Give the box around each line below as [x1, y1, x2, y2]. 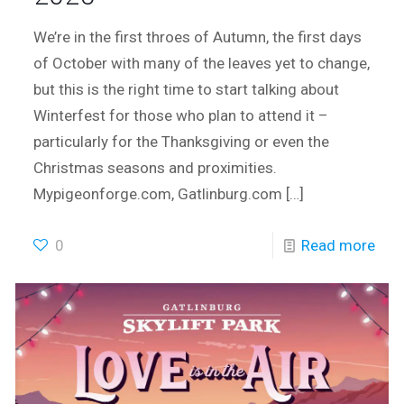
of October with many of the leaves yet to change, [33, 54, 371, 73]
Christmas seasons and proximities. [33, 159, 278, 178]
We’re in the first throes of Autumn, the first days [33, 28, 363, 47]
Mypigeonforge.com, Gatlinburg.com [33, 185, 283, 204]
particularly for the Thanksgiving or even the [33, 133, 330, 151]
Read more [300, 236, 375, 255]
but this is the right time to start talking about [33, 80, 340, 99]
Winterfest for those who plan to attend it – [33, 106, 329, 125]
